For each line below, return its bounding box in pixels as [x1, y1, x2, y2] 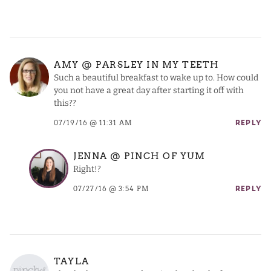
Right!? [73, 164, 101, 175]
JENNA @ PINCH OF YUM [73, 151, 206, 162]
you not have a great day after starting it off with [54, 85, 244, 96]
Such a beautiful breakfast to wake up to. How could [54, 73, 258, 83]
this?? [54, 98, 76, 109]
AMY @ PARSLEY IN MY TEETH [54, 59, 220, 71]
